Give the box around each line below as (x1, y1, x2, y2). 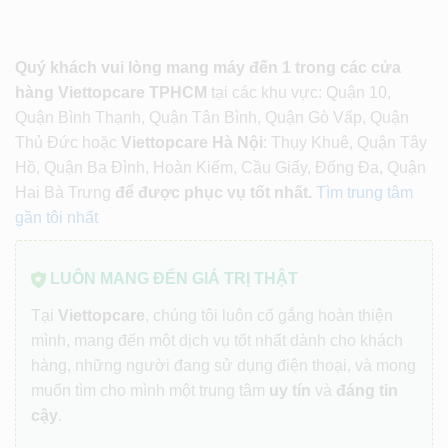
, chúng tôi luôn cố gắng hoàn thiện (145, 307, 393, 325)
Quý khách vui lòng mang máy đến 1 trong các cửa (15, 58, 401, 76)
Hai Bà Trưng (15, 183, 115, 201)
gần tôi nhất (15, 208, 98, 226)
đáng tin (336, 382, 398, 400)
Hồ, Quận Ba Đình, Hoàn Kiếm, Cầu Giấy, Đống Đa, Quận (15, 158, 426, 176)
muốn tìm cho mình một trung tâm (31, 382, 269, 400)
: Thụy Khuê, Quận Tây (263, 133, 427, 151)
